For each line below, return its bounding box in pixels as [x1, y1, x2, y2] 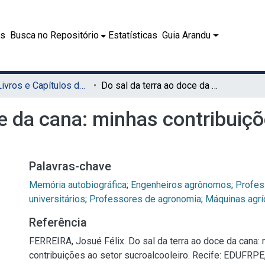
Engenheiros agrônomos [131, 179, 231, 190]
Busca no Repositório [10, 30, 99, 41]
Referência [29, 215, 87, 230]
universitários [29, 193, 85, 205]
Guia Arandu [162, 30, 211, 41]
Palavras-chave [29, 159, 111, 173]
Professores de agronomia [89, 193, 201, 205]
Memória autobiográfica [29, 179, 127, 190]
